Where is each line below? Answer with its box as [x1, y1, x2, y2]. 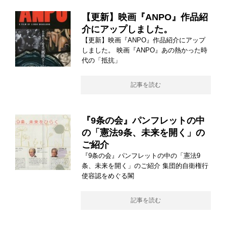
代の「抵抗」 [82, 56, 121, 65]
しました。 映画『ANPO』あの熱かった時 [82, 46, 207, 54]
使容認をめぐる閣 [82, 172, 134, 180]
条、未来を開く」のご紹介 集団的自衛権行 [82, 162, 208, 170]
